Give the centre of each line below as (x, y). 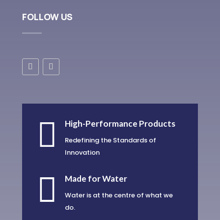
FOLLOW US (47, 17)
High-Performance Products (120, 124)
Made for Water (96, 179)
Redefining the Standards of (110, 140)
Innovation (82, 152)
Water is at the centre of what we (119, 195)
